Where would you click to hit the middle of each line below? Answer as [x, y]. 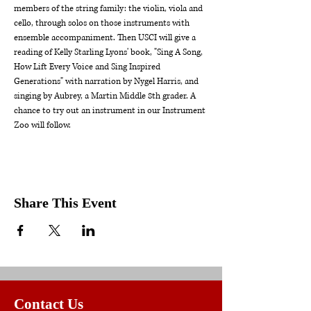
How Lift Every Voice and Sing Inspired [88, 67]
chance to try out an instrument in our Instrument [111, 111]
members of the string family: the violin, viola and [109, 9]
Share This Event [65, 203]
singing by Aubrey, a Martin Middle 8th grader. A [106, 96]
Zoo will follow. [42, 125]
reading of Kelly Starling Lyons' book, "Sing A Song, [109, 52]
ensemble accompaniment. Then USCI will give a [106, 38]
